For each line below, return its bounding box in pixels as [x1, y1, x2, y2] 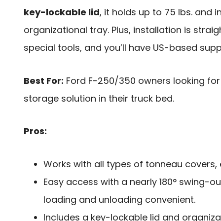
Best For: [24, 74, 64, 87]
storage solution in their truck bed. [24, 92, 174, 105]
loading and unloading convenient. [43, 193, 195, 206]
